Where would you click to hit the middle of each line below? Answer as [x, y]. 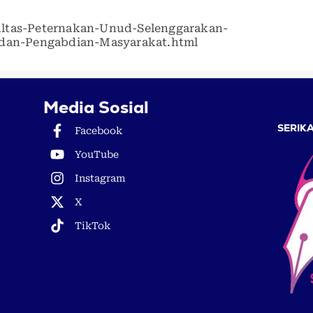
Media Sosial [96, 108]
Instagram [100, 179]
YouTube [96, 155]
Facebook [98, 131]
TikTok [92, 226]
